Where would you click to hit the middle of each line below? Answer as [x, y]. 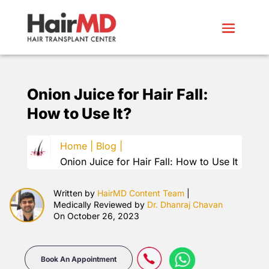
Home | [76, 146]
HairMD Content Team [141, 193]
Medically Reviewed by [101, 204]
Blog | [109, 146]
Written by [76, 193]
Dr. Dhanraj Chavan [185, 204]
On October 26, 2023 [97, 216]
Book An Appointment [78, 259]
